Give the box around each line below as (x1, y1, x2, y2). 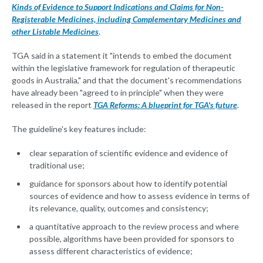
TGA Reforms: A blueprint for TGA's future (93, 100, 237, 110)
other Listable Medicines (12, 26, 99, 37)
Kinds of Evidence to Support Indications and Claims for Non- (12, 2, 224, 12)
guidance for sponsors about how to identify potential (29, 178, 227, 189)
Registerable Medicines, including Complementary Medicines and (12, 14, 241, 25)
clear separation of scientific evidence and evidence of (29, 148, 228, 159)
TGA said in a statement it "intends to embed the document (12, 50, 232, 61)
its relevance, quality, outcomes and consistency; (29, 203, 208, 214)
